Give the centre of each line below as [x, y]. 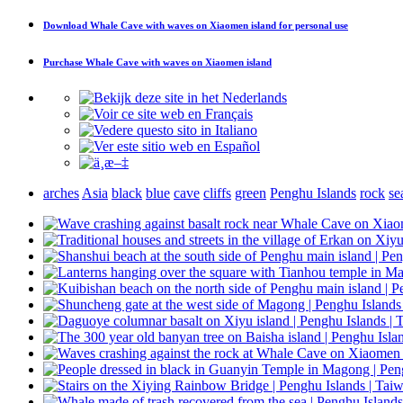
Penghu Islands [313, 193]
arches [61, 193]
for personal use [312, 25]
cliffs [217, 193]
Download [67, 25]
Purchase [64, 62]
